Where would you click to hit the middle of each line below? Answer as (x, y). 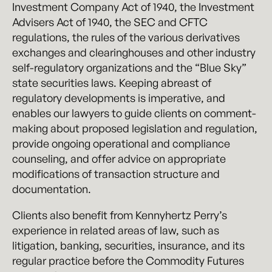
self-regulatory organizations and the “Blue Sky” (129, 67)
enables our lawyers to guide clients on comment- (134, 113)
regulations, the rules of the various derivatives (126, 37)
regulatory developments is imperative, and (119, 98)
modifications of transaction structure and (116, 174)
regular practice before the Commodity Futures (128, 260)
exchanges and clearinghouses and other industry (134, 52)
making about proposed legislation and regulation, (135, 128)
